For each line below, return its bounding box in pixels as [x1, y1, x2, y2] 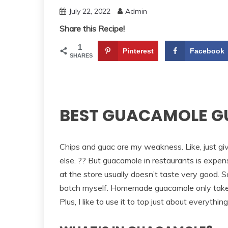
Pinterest [123, 46, 154, 55]
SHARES [70, 52, 93, 59]
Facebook [189, 46, 224, 55]
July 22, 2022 [69, 6, 110, 16]
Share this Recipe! [60, 23, 125, 34]
